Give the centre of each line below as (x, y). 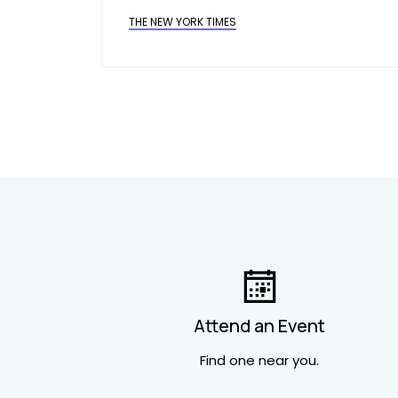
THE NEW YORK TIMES (183, 22)
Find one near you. (259, 360)
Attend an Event (259, 326)
